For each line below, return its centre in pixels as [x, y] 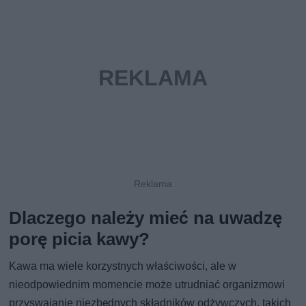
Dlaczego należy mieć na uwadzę [146, 218]
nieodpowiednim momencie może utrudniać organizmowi [147, 285]
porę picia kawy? [80, 239]
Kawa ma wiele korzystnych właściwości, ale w [123, 266]
